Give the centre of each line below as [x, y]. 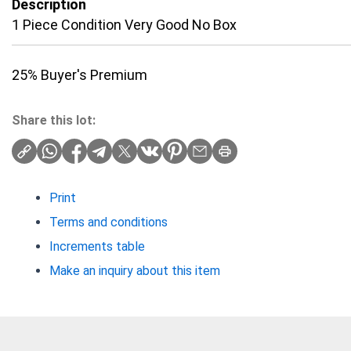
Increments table [97, 247]
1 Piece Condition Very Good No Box [124, 25]
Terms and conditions [109, 223]
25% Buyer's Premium [80, 75]
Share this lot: [54, 121]
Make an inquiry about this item [135, 271]
